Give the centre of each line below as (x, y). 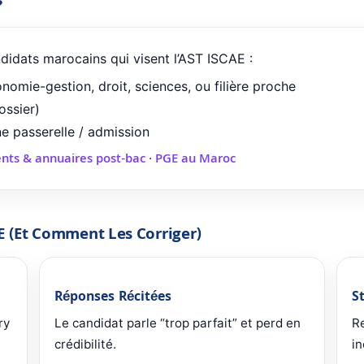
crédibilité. (85, 344)
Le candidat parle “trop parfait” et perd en (178, 323)
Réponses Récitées (113, 298)
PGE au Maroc (195, 160)
